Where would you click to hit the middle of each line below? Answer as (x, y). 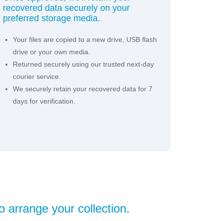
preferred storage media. (52, 18)
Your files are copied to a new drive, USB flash (85, 40)
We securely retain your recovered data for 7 (83, 89)
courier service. (37, 77)
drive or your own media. (52, 52)
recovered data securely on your (66, 8)
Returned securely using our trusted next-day (83, 64)
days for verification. (44, 101)
